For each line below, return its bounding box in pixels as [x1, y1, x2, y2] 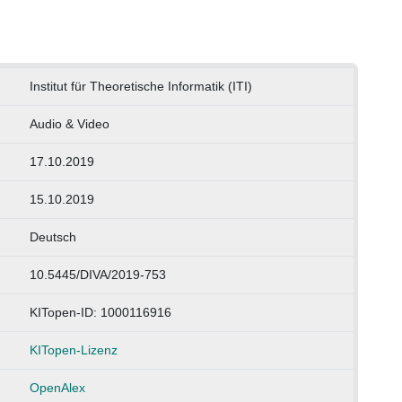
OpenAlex [29, 380, 85, 395]
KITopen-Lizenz [29, 342, 118, 357]
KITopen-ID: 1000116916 [29, 304, 171, 319]
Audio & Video [29, 116, 109, 131]
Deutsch [29, 229, 76, 244]
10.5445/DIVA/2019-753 [29, 267, 166, 282]
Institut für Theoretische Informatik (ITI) [29, 78, 252, 93]
